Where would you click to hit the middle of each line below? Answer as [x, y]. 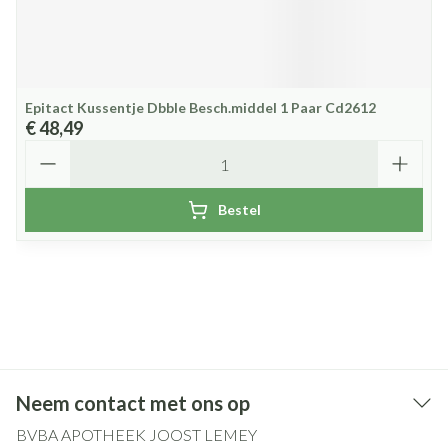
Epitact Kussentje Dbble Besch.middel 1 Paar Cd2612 [200, 107]
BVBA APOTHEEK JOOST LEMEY [136, 434]
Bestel [239, 209]
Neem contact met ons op [133, 403]
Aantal [48, 148]
